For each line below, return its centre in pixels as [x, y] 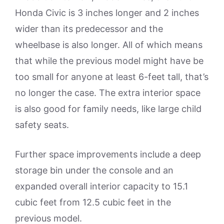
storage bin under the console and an [94, 170]
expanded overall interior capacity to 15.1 [101, 186]
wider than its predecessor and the [89, 29]
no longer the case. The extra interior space [108, 93]
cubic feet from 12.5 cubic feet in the [93, 202]
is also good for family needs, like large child [108, 109]
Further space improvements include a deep [108, 154]
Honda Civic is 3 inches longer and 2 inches [107, 13]
